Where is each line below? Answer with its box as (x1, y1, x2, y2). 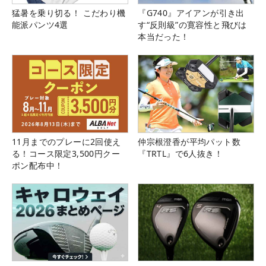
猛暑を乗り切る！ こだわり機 (12, 7, 126, 19)
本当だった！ (138, 31, 189, 43)
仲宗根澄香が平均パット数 (138, 135, 240, 147)
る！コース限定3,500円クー (12, 147, 120, 159)
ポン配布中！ (12, 159, 64, 171)
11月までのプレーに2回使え (12, 135, 121, 147)
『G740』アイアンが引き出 (138, 7, 245, 19)
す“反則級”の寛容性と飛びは (138, 19, 247, 31)
